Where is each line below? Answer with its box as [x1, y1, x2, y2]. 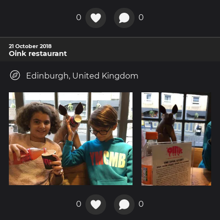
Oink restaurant [9, 49, 67, 58]
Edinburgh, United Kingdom [26, 71, 138, 81]
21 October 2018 [9, 43, 52, 50]
